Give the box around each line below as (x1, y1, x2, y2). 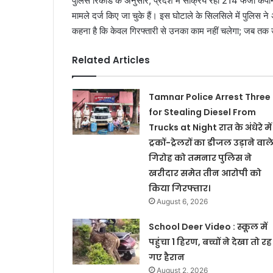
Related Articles (72, 53, 150, 66)
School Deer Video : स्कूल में (148, 220, 268, 233)
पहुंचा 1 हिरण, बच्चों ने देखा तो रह (148, 235, 272, 248)
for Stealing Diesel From (148, 105, 256, 118)
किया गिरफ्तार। (148, 182, 210, 194)
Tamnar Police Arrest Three (148, 90, 271, 103)
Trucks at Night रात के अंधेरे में (148, 121, 272, 133)
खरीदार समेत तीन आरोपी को (148, 166, 261, 179)
